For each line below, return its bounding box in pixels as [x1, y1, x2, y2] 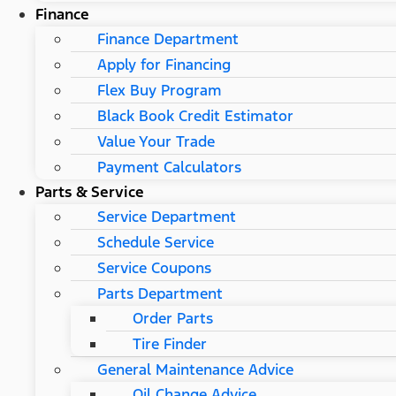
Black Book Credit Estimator [97, 105, 293, 126]
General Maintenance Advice [97, 359, 293, 379]
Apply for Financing [97, 54, 231, 74]
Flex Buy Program [97, 80, 222, 100]
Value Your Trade [97, 131, 215, 151]
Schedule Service [97, 232, 214, 252]
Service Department [97, 206, 236, 226]
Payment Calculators [97, 156, 241, 177]
